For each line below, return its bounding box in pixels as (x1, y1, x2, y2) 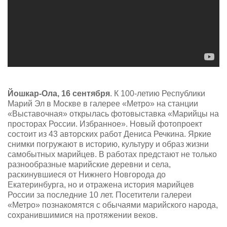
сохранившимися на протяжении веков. (8, 210, 158, 219)
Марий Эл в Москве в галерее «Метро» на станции (8, 99, 198, 108)
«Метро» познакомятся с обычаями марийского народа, (8, 200, 218, 209)
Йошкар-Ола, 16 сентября (8, 89, 110, 98)
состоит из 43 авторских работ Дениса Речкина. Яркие (8, 129, 211, 138)
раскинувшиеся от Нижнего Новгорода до (8, 170, 166, 179)
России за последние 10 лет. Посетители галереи (8, 190, 192, 199)
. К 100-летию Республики (110, 89, 205, 98)
